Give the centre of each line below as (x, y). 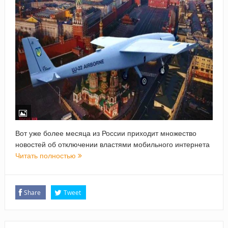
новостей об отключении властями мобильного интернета (112, 145)
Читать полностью (46, 156)
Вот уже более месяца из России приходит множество (106, 133)
